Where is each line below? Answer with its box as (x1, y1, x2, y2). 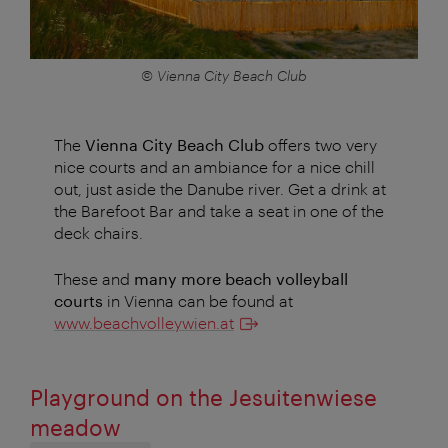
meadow (30, 414, 121, 441)
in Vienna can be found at (103, 291, 293, 311)
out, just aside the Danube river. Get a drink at (54, 179, 386, 199)
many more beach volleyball (134, 269, 348, 289)
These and (54, 269, 134, 289)
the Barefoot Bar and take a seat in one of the (54, 201, 384, 221)
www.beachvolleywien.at (54, 313, 234, 333)
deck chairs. (54, 223, 143, 243)
